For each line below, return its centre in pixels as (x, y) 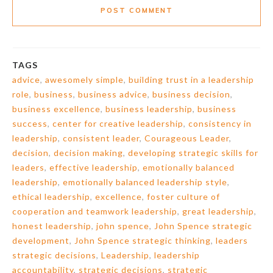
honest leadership (52, 225)
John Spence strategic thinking (143, 240)
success (30, 123)
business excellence (56, 108)
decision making (88, 152)
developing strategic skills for (193, 152)
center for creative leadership (118, 123)
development (41, 240)
